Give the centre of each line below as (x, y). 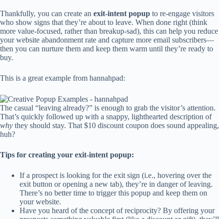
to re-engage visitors (182, 13)
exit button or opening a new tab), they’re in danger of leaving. (116, 184)
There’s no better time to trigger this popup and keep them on (113, 193)
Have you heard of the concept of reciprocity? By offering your (117, 211)
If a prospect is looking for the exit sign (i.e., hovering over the (116, 175)
